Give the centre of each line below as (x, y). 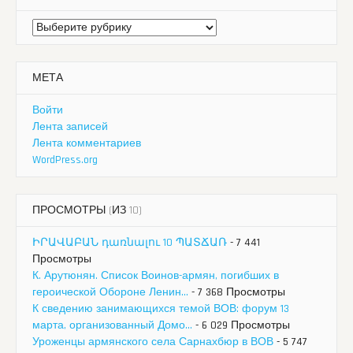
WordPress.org (65, 160)
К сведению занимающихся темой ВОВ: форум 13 (161, 308)
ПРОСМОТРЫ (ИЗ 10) (87, 210)
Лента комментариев (87, 143)
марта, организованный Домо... (112, 325)
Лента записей (70, 126)
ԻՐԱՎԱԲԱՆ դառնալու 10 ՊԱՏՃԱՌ (130, 242)
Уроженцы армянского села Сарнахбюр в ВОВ (153, 342)
